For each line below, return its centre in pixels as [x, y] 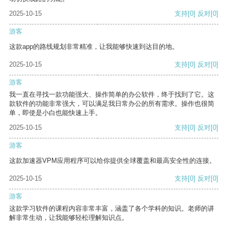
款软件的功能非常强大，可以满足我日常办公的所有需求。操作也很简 [112, 104]
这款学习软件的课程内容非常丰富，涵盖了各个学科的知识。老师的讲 [112, 209]
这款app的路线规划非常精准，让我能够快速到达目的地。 [94, 47]
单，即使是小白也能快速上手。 [55, 113]
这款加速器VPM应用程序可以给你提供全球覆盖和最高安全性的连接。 [112, 161]
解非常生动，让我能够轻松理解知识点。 [69, 218]
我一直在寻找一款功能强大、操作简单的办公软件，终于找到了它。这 [112, 95]
